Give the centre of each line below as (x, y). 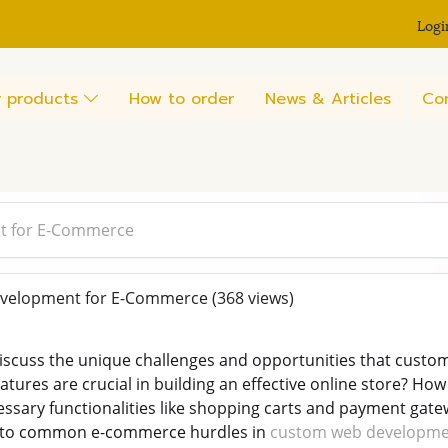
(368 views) (252, 298)
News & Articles (328, 98)
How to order (181, 98)
